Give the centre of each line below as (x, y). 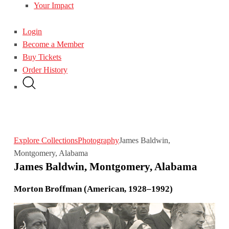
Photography (98, 140)
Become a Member (53, 44)
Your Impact (54, 6)
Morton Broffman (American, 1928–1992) (93, 189)
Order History (45, 70)
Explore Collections (45, 140)
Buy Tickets (42, 57)
